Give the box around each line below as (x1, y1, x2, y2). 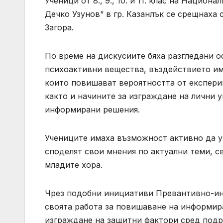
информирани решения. (45, 105, 140, 115)
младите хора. (45, 160, 103, 170)
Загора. (45, 22, 74, 33)
